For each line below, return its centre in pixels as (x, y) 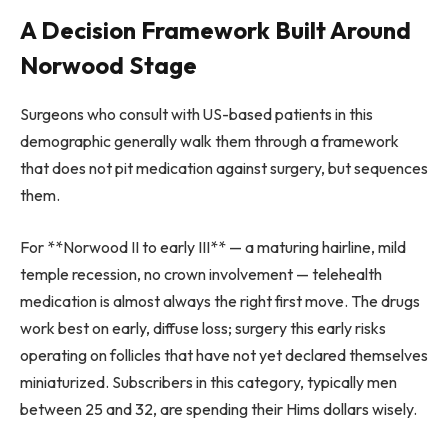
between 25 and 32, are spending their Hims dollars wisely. (218, 408)
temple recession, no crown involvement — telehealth (201, 273)
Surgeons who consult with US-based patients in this (196, 113)
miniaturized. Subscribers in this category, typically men (208, 381)
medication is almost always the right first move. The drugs (220, 300)
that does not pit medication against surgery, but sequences (224, 167)
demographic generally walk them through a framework (209, 140)
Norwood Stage (108, 65)
